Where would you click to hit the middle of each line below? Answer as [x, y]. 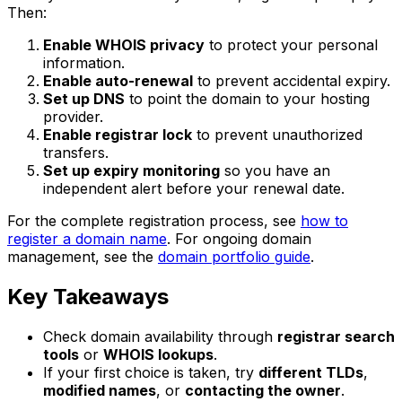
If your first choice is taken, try [151, 372]
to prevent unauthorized [277, 134]
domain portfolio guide [234, 256]
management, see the [83, 256]
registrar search [336, 336]
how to [324, 220]
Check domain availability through [160, 336]
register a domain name [87, 238]
